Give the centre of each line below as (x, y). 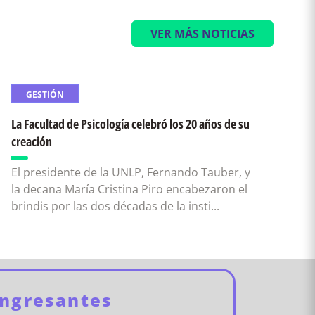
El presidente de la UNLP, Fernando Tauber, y (130, 172)
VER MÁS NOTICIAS (202, 34)
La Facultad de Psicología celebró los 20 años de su (130, 124)
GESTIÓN (45, 95)
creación (31, 141)
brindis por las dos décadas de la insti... (115, 206)
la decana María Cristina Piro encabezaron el (129, 189)
